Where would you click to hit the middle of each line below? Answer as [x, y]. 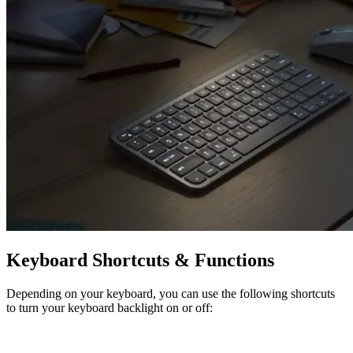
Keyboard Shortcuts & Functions [140, 260]
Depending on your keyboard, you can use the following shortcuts [171, 293]
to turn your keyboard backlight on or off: [110, 307]
